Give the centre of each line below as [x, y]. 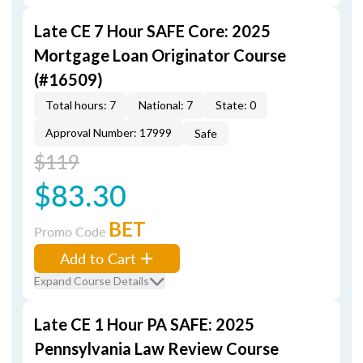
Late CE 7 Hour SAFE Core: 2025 [152, 31]
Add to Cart [98, 258]
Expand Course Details [92, 281]
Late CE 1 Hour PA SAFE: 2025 [144, 324]
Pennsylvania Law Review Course [156, 348]
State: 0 [236, 105]
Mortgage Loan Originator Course [160, 55]
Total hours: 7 [81, 105]
